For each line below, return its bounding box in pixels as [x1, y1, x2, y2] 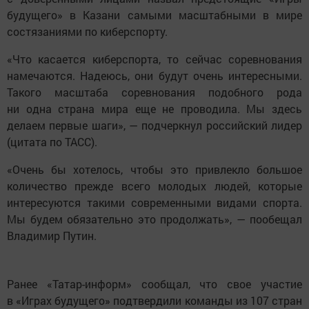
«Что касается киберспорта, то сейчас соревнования [7, 52, 302, 66]
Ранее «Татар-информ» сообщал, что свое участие [7, 277, 302, 291]
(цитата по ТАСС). [7, 134, 97, 149]
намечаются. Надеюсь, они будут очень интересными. [7, 68, 302, 83]
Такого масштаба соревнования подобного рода [7, 85, 302, 99]
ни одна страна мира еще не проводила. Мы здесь [7, 101, 302, 116]
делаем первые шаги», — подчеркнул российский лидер [7, 118, 302, 132]
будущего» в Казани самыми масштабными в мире [7, 8, 302, 22]
